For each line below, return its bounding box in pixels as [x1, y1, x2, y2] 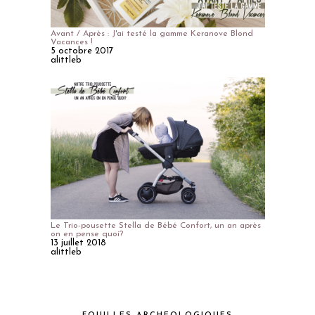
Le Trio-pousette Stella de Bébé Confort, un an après [50, 221, 261, 231]
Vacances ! [50, 37, 93, 46]
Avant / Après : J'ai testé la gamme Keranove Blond [50, 29, 253, 38]
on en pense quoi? [50, 230, 123, 239]
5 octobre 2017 [50, 46, 113, 56]
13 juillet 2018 [50, 238, 106, 248]
